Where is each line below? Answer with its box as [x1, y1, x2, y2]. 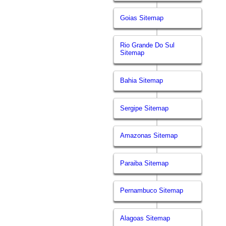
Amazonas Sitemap [120, 132, 178, 140]
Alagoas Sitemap [120, 214, 171, 222]
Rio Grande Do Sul [120, 41, 175, 49]
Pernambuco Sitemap [120, 187, 184, 195]
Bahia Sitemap [120, 77, 163, 85]
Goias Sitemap [120, 14, 164, 22]
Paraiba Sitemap [120, 159, 169, 167]
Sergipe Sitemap [120, 104, 169, 112]
